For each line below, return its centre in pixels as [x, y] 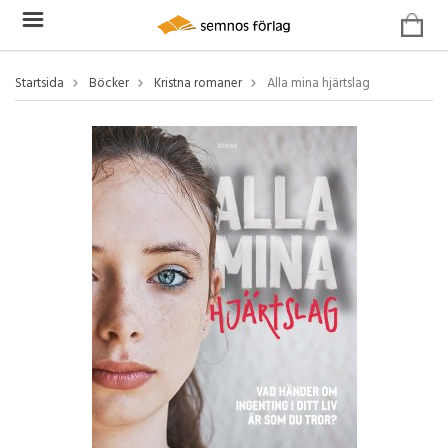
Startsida [39, 83]
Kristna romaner [198, 83]
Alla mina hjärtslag [318, 83]
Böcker [109, 83]
